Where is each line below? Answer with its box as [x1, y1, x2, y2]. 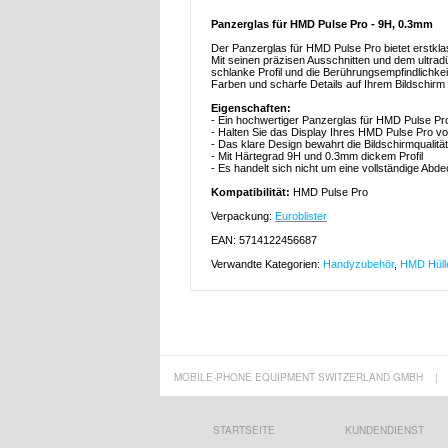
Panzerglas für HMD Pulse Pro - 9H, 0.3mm [211, 18, 433, 31]
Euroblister [275, 210, 327, 223]
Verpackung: [211, 210, 275, 223]
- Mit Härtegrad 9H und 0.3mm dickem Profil [211, 150, 423, 163]
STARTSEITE [212, 423, 275, 438]
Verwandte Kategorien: [211, 258, 323, 271]
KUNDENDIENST [344, 423, 424, 438]
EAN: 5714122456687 [211, 234, 317, 247]
